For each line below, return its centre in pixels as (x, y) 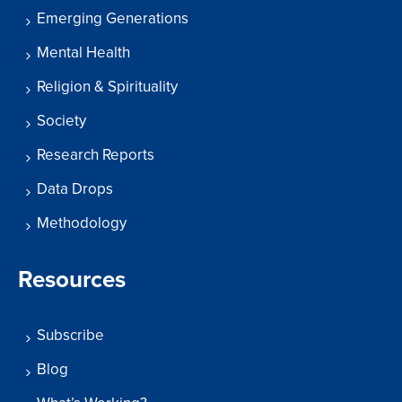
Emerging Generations (113, 19)
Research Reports (96, 155)
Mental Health (83, 53)
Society (61, 121)
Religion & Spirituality (107, 87)
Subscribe (70, 336)
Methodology (82, 223)
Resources (72, 280)
